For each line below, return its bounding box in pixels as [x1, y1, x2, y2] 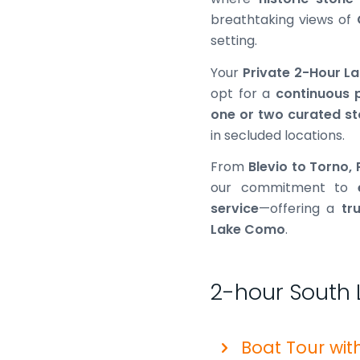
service [211, 199, 259, 219]
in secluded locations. [211, 125, 345, 145]
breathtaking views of [211, 10, 357, 29]
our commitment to [211, 178, 358, 198]
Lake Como [211, 220, 285, 239]
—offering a [259, 199, 342, 219]
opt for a [211, 84, 276, 103]
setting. [211, 31, 257, 50]
